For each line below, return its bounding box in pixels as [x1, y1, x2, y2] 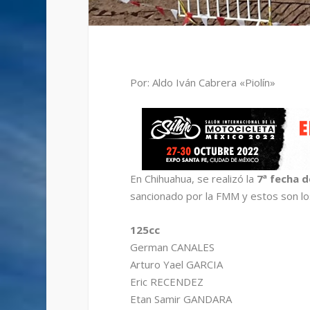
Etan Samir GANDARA [129, 292, 232, 307]
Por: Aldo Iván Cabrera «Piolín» [129, 75, 275, 90]
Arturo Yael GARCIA [129, 257, 223, 272]
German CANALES [129, 240, 215, 255]
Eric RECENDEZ [129, 275, 203, 289]
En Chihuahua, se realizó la [129, 172, 257, 186]
